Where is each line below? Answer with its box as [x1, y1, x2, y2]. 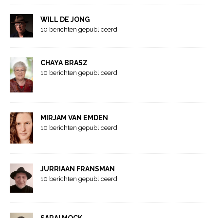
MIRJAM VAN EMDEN [40, 114, 108, 122]
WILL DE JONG [40, 16, 90, 24]
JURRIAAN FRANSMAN [40, 165, 115, 173]
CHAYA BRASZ [40, 59, 88, 67]
